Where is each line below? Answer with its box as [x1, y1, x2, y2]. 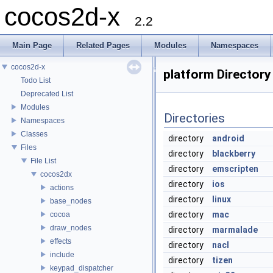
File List [30, 156, 56, 165]
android [212, 133, 244, 143]
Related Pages [76, 41, 130, 50]
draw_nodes [50, 223, 91, 232]
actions [50, 183, 74, 192]
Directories [164, 111, 225, 126]
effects [50, 236, 71, 246]
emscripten [212, 164, 258, 174]
